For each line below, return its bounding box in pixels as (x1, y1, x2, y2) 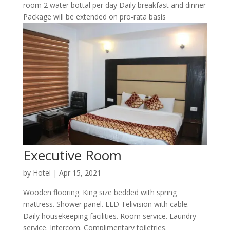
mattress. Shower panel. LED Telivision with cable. (23, 199, 189, 209)
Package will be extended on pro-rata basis (23, 12, 166, 22)
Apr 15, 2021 (59, 167, 101, 178)
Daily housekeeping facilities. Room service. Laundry (23, 210, 196, 221)
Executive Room (23, 145, 122, 164)
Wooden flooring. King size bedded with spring (23, 187, 177, 197)
